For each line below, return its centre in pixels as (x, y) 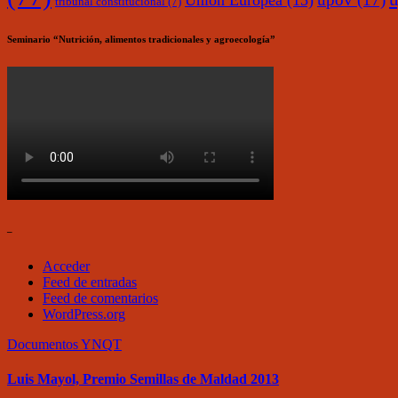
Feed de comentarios (100, 298)
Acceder (66, 266)
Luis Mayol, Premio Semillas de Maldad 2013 (143, 379)
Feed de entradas (90, 282)
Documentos (44, 344)
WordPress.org (84, 314)
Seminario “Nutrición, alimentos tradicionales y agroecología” (141, 40)
